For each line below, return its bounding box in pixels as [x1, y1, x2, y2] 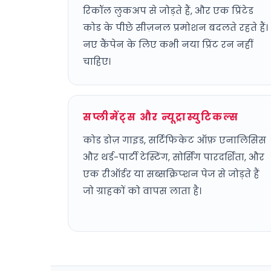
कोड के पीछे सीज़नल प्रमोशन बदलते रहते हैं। [83, 21, 268, 34]
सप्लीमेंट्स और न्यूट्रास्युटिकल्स [83, 110, 239, 124]
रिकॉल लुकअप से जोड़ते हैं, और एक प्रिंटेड [83, 4, 253, 17]
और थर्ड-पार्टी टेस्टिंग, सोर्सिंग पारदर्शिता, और [83, 151, 264, 163]
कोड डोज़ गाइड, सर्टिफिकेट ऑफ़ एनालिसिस [83, 134, 266, 146]
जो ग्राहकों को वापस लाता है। [83, 184, 201, 197]
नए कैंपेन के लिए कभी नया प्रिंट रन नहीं [83, 38, 253, 51]
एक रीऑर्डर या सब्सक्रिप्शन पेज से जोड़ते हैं [83, 168, 260, 180]
